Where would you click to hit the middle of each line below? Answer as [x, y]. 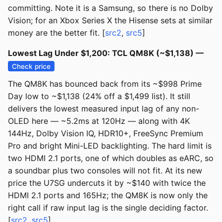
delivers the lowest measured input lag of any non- [104, 109]
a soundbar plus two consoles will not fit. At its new [105, 171]
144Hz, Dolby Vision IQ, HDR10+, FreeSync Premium [106, 134]
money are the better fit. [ [56, 33]
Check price [31, 66]
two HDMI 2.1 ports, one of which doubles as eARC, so [111, 158]
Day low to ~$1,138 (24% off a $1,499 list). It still [99, 96]
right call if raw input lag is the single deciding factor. [108, 208]
